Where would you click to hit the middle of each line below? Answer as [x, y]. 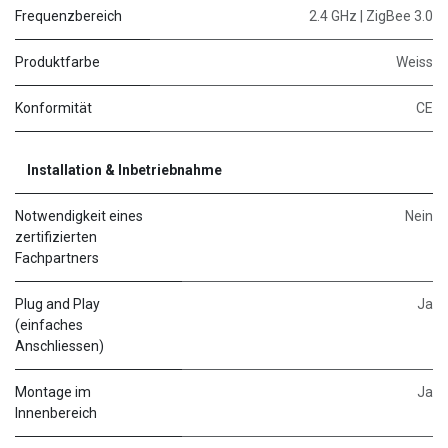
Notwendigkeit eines [79, 216]
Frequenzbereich [68, 16]
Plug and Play [57, 304]
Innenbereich [56, 413]
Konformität [53, 108]
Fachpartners [57, 258]
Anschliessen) [59, 346]
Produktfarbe [57, 62]
